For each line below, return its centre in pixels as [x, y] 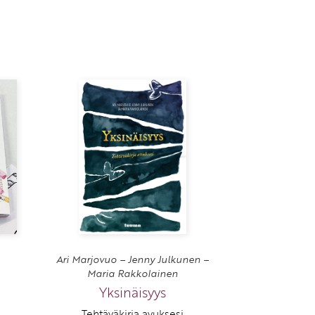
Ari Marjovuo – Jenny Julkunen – [133, 259]
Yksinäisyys [133, 292]
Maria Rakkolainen [133, 273]
